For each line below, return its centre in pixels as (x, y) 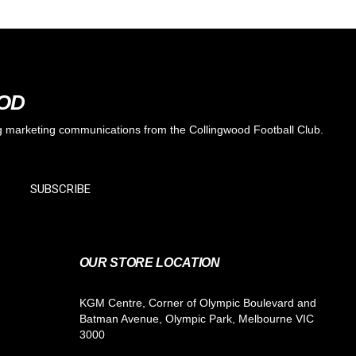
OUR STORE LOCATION (149, 263)
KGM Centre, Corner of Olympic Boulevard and (197, 303)
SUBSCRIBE (60, 190)
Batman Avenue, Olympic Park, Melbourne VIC (196, 319)
